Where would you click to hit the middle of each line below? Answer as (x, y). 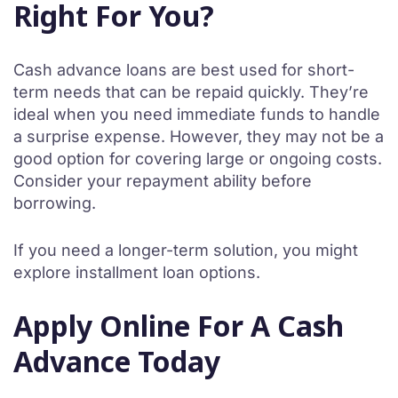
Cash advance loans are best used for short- (184, 70)
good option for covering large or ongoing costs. (198, 159)
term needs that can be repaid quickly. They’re (191, 92)
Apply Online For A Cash (179, 326)
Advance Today (117, 361)
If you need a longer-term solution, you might (186, 250)
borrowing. (55, 203)
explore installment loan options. (137, 272)
